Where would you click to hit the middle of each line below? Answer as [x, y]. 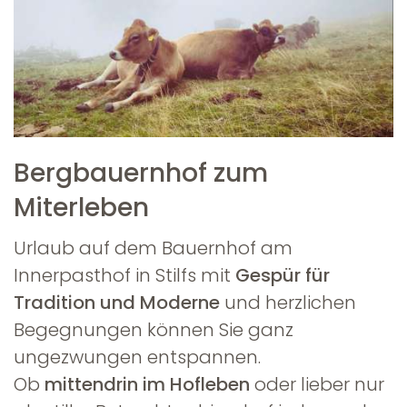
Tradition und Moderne [117, 303]
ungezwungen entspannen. [137, 357]
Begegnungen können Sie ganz [154, 330]
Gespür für [283, 276]
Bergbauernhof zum [141, 174]
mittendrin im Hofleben [147, 385]
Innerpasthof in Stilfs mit [124, 276]
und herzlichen [288, 303]
